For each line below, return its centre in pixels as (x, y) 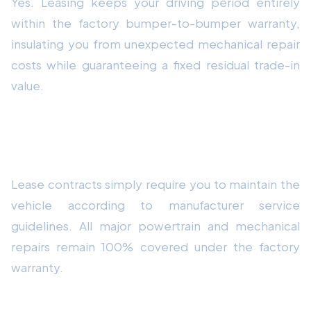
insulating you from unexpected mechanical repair (155, 43)
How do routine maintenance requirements (154, 133)
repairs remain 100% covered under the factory (155, 246)
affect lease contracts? (91, 152)
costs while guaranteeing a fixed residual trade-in (155, 64)
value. (27, 85)
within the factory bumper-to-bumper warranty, (155, 23)
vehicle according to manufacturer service (155, 204)
